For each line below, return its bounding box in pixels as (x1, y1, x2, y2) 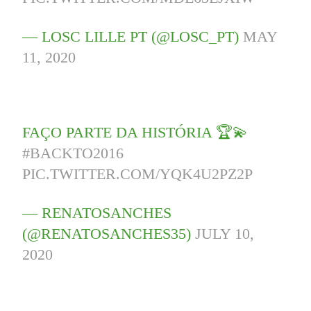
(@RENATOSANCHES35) (22, 225, 196, 243)
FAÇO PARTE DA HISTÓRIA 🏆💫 (22, 124, 249, 142)
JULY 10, (195, 225, 255, 243)
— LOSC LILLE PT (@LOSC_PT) (22, 28, 244, 46)
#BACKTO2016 (22, 144, 124, 162)
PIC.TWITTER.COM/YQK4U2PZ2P (22, 165, 253, 183)
